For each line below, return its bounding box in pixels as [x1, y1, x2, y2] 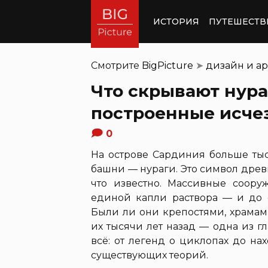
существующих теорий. [91, 249, 208, 261]
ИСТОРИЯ [153, 16, 199, 27]
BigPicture [142, 60, 193, 71]
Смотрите [91, 60, 142, 71]
